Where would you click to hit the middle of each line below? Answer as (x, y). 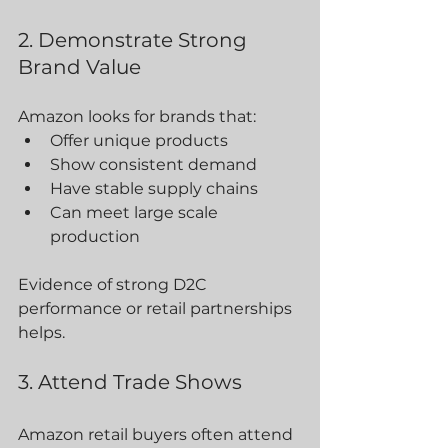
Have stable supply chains (154, 188)
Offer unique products (139, 140)
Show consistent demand (153, 164)
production (95, 236)
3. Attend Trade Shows (130, 382)
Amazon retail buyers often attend (157, 434)
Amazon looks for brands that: (137, 116)
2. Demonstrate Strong (135, 40)
